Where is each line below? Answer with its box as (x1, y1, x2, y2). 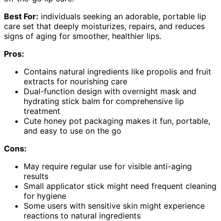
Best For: (4, 11, 38, 22)
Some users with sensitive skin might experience (24, 201, 205, 211)
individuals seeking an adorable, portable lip (38, 11, 206, 22)
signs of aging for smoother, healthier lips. (4, 31, 161, 41)
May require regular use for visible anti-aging (24, 161, 192, 172)
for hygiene (24, 191, 66, 201)
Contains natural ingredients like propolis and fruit (24, 67, 211, 77)
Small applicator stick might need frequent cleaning (24, 181, 217, 191)
